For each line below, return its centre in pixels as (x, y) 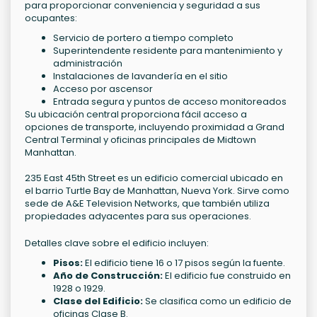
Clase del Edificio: (98, 301)
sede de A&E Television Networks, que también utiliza (147, 204)
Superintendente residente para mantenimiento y (168, 51)
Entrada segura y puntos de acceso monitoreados (170, 102)
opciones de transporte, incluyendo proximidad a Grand (155, 127)
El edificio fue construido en (227, 276)
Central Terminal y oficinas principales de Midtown (140, 140)
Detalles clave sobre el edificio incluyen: (117, 243)
